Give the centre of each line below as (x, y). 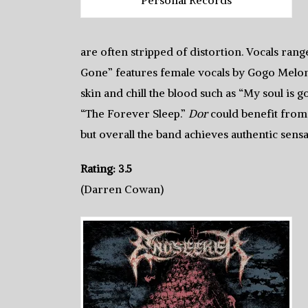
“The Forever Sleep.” (134, 113)
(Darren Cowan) (122, 189)
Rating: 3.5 (106, 168)
